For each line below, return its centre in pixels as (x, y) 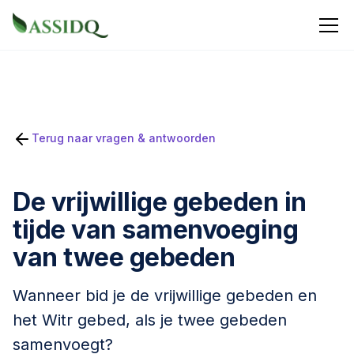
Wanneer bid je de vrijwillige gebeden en (165, 296)
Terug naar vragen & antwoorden (124, 138)
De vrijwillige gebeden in (160, 202)
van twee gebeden (124, 257)
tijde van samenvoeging (155, 230)
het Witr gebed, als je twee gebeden (150, 320)
